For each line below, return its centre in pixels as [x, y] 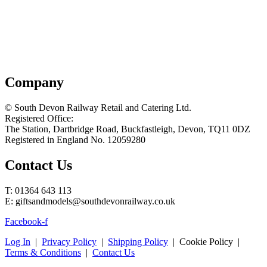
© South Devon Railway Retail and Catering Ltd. [98, 108]
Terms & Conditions [43, 253]
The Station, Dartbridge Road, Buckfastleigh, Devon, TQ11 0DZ [128, 129]
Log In [18, 242]
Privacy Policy [69, 242]
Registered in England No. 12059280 [75, 140]
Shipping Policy [138, 242]
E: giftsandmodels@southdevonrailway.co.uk [90, 201]
